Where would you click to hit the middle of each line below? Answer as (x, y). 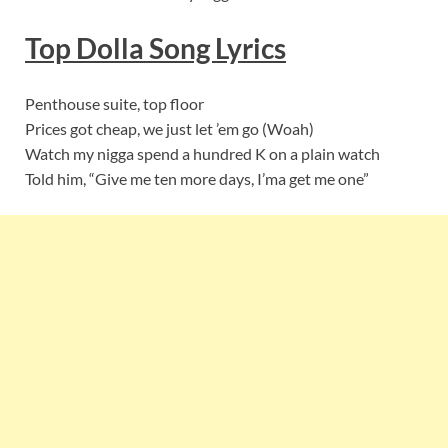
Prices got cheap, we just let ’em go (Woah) (169, 129)
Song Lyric (211, 48)
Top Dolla (87, 48)
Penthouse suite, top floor (114, 104)
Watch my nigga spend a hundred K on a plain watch (202, 154)
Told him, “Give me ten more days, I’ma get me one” (197, 179)
